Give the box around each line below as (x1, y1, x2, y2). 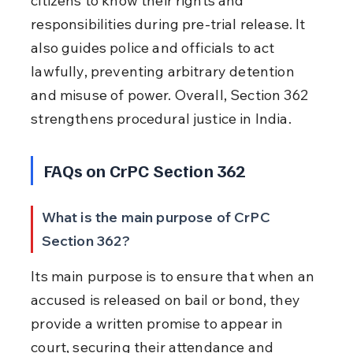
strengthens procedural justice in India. (31, 109, 292, 128)
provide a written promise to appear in (31, 314, 287, 333)
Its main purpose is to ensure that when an (31, 266, 318, 285)
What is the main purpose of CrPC (41, 207, 273, 226)
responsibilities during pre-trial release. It (31, 14, 309, 33)
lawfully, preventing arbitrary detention (31, 61, 298, 80)
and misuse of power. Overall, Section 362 (31, 85, 312, 104)
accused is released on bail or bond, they (31, 290, 304, 309)
